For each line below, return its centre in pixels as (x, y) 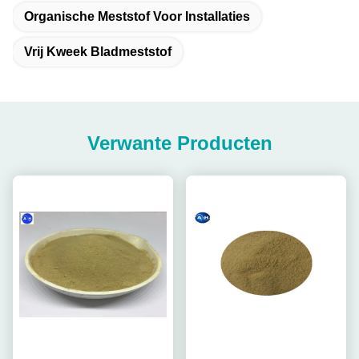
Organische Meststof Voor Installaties (137, 16)
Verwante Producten (179, 143)
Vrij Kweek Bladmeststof (98, 52)
